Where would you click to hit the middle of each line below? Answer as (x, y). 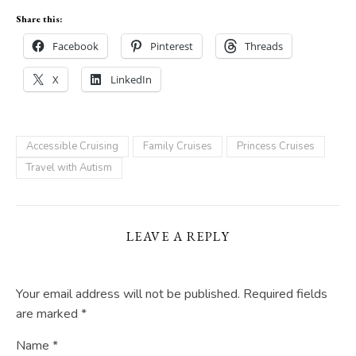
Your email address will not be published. (128, 294)
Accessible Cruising (72, 147)
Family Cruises (178, 147)
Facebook (75, 46)
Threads (264, 46)
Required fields (285, 294)
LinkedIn (131, 80)
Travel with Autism (69, 168)
